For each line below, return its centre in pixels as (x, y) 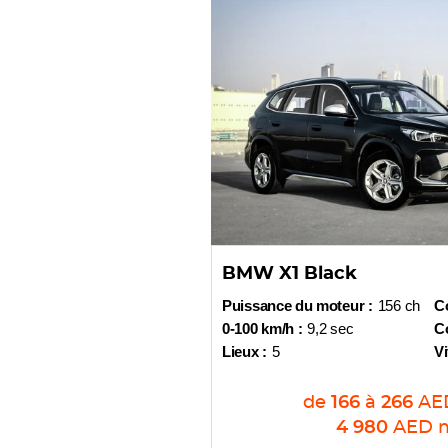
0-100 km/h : (262, 328)
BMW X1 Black (289, 274)
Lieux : (244, 351)
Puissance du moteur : (297, 305)
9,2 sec (330, 328)
